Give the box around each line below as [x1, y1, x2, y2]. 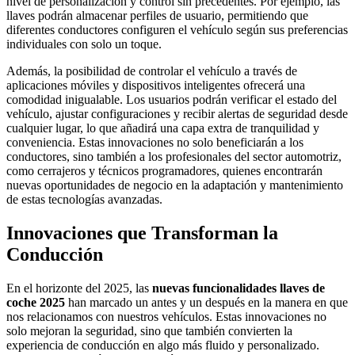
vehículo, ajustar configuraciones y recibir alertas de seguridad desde [6, 107, 348, 121]
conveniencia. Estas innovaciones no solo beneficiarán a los [6, 136, 303, 150]
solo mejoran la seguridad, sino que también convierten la [6, 323, 292, 338]
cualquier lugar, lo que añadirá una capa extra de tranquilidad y [6, 121, 319, 136]
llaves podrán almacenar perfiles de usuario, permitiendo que [6, 9, 308, 23]
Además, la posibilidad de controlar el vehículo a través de [6, 64, 297, 78]
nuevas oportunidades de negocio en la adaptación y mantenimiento [6, 178, 343, 193]
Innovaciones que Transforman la [6, 223, 278, 244]
